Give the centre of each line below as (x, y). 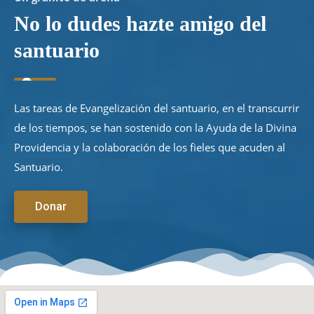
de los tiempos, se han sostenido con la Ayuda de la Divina (155, 127)
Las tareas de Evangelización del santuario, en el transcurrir (157, 108)
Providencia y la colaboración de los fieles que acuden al (150, 147)
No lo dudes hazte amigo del (140, 23)
